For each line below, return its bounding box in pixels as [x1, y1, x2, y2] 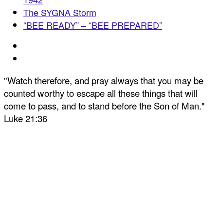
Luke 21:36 [4, 111, 47, 125]
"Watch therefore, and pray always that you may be [4, 73, 203, 87]
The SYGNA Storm [23, 6, 96, 19]
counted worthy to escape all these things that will [4, 86, 198, 99]
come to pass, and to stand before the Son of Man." [4, 99, 205, 112]
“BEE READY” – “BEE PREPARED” [23, 18, 162, 32]
